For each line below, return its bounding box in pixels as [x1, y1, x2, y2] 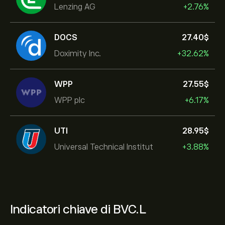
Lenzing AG [54, 2, 95, 12]
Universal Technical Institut [54, 142, 153, 152]
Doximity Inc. [54, 49, 101, 58]
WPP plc [54, 95, 85, 105]
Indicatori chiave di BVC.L [10, 202, 146, 216]
